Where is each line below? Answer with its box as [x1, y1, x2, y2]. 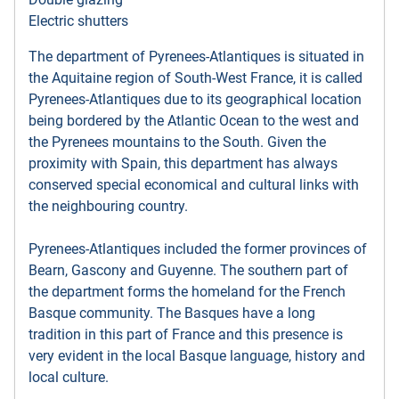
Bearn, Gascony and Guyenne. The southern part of [28, 262, 348, 280]
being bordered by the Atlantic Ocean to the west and [28, 112, 359, 130]
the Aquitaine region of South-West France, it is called [28, 69, 362, 87]
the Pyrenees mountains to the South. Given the [28, 134, 326, 151]
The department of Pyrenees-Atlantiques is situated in [28, 48, 364, 66]
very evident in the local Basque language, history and [28, 347, 365, 365]
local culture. [28, 369, 109, 387]
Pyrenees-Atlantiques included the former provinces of [28, 240, 367, 258]
